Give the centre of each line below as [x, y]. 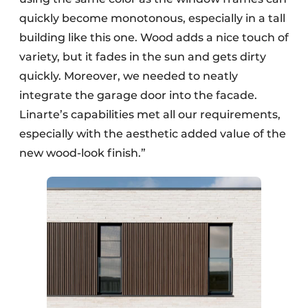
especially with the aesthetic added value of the [153, 134]
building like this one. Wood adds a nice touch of [154, 38]
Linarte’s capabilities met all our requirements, [150, 115]
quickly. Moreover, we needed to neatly [129, 76]
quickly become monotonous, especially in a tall [152, 19]
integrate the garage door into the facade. [138, 96]
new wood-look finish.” [82, 153]
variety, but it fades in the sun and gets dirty [143, 57]
